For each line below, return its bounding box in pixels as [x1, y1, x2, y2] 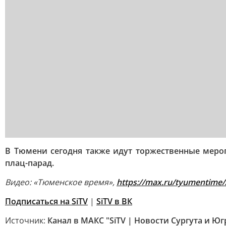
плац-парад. [5, 157, 54, 168]
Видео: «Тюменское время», [5, 177, 117, 188]
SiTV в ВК [96, 196, 132, 207]
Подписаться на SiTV [5, 196, 88, 207]
